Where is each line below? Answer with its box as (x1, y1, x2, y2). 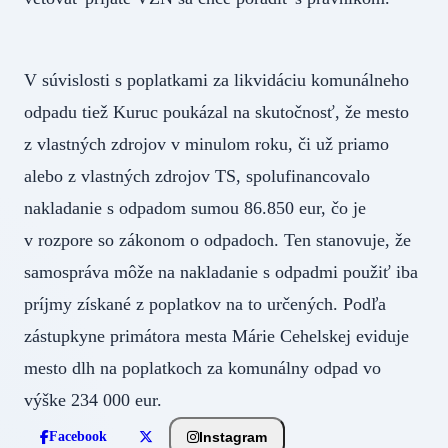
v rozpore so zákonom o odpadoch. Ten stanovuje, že (24, 230, 411, 251)
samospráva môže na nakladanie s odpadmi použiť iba (24, 262, 418, 283)
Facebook (49, 429, 107, 445)
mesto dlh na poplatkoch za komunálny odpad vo (24, 358, 381, 379)
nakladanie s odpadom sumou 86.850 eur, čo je (24, 198, 366, 219)
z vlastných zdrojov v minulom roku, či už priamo (24, 134, 389, 155)
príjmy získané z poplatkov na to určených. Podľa (24, 294, 386, 315)
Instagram (199, 428, 267, 445)
